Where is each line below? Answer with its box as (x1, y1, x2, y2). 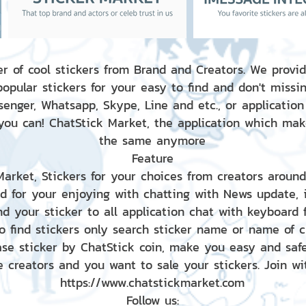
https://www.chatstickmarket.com (60, 273, 245, 292)
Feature (131, 149, 173, 167)
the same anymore (99, 131, 206, 150)
